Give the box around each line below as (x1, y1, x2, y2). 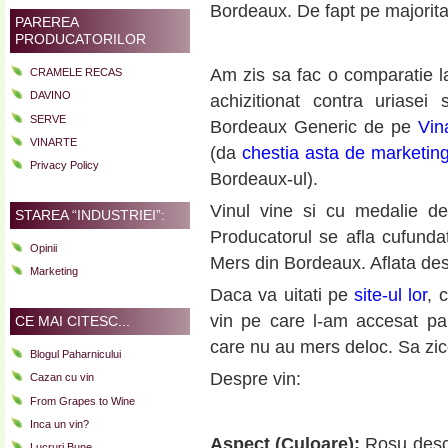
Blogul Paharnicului (30, 347, 121, 360)
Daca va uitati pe (210, 285, 355, 306)
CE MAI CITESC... (15, 312, 130, 329)
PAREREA (15, 13, 79, 30)
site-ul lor (354, 285, 428, 306)
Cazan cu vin (30, 371, 94, 384)
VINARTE (30, 135, 77, 148)
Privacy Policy (30, 159, 99, 172)
